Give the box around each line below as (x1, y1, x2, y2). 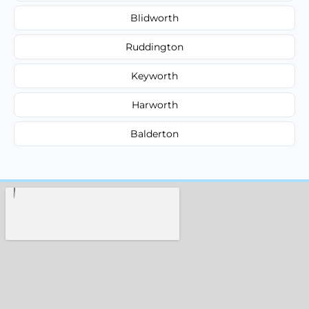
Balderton (130, 127, 179, 140)
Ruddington (126, 40, 183, 53)
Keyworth (131, 69, 178, 82)
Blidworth (130, 11, 179, 24)
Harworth (131, 98, 178, 111)
